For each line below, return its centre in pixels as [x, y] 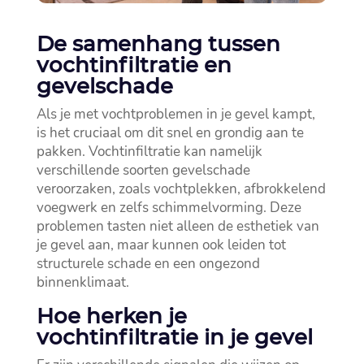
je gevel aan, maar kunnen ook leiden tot [161, 245]
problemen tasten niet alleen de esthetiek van [178, 227]
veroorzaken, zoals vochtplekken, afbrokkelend [181, 189]
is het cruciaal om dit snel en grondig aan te [170, 133]
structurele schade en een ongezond [148, 264]
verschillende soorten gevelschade [143, 171]
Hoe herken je [111, 316]
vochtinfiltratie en [134, 65]
